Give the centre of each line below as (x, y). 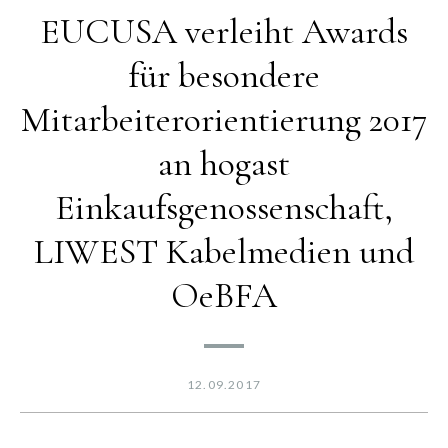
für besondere (224, 75)
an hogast (224, 163)
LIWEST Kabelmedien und (224, 251)
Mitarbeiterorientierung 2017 (224, 119)
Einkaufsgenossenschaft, (224, 207)
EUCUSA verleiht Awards (224, 31)
